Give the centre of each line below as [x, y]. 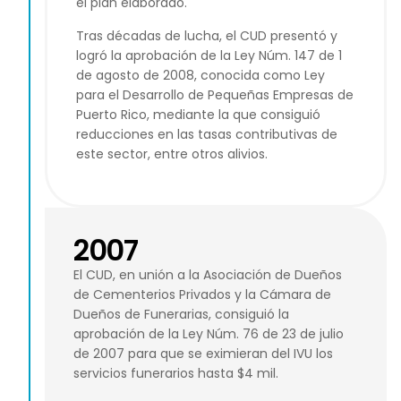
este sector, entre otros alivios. [172, 154]
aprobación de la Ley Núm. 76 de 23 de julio [209, 334]
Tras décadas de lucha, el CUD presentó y [207, 35]
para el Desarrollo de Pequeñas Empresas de [215, 94]
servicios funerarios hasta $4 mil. [176, 374]
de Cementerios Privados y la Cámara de [202, 295]
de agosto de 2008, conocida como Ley [200, 75]
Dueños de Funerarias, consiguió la [181, 315]
